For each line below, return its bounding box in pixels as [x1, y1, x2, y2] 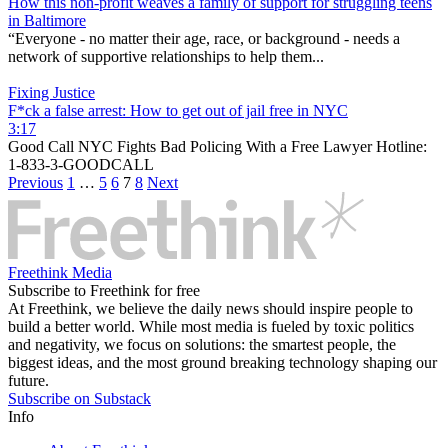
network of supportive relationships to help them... [8, 48, 324, 66]
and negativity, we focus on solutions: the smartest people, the [8, 336, 396, 354]
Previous [8, 174, 63, 192]
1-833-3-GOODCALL [8, 156, 154, 174]
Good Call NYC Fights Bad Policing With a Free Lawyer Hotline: [8, 138, 427, 156]
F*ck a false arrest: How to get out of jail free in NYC [8, 102, 348, 120]
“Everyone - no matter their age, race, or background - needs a [8, 30, 400, 48]
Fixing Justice [8, 84, 95, 102]
